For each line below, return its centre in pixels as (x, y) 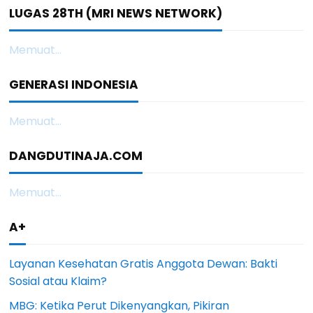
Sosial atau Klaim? (58, 281)
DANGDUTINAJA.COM (76, 155)
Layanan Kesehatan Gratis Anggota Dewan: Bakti (144, 263)
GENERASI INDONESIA (74, 84)
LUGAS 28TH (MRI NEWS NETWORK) (116, 13)
